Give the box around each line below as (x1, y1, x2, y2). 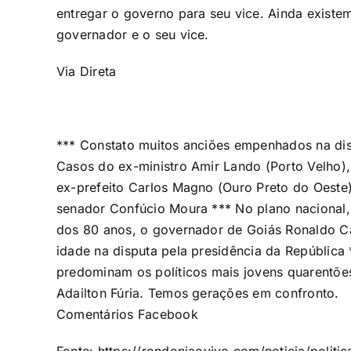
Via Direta (56, 63, 117, 80)
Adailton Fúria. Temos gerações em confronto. (56, 285, 339, 302)
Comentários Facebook (56, 306, 198, 323)
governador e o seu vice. (56, 27, 209, 43)
